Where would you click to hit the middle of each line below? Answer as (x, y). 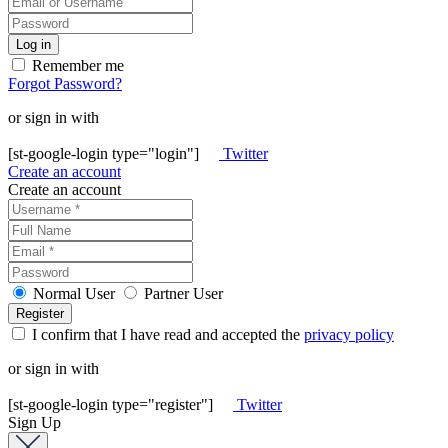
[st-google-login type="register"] (112, 404)
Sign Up (34, 422)
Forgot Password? (65, 83)
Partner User (183, 293)
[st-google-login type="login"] (105, 153)
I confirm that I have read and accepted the (166, 334)
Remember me (76, 65)
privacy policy (349, 334)
